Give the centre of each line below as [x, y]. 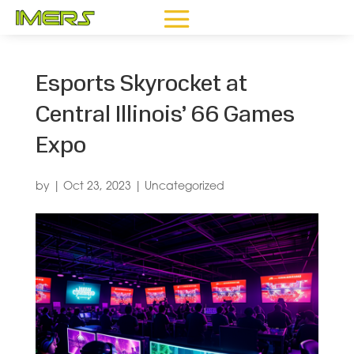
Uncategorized [184, 187]
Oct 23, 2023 [97, 187]
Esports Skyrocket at [141, 85]
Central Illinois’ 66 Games [165, 116]
